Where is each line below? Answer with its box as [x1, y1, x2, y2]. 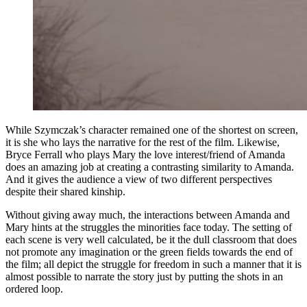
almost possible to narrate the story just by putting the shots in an [5, 270, 283, 282]
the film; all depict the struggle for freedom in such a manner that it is [5, 258, 302, 270]
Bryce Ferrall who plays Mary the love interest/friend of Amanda [5, 148, 285, 160]
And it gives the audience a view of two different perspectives [5, 173, 272, 185]
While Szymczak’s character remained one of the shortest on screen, [5, 123, 298, 136]
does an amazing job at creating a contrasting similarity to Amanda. [5, 160, 294, 173]
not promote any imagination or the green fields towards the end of [5, 245, 293, 258]
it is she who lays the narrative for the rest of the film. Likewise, [5, 136, 280, 148]
